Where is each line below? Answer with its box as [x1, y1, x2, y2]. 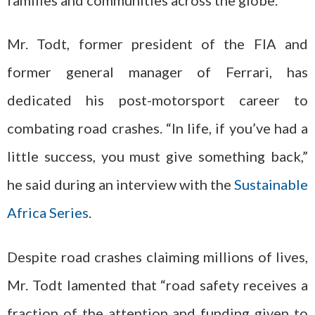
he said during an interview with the [7, 176, 234, 193]
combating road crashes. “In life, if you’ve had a [7, 120, 308, 136]
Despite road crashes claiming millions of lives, [7, 247, 308, 265]
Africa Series [7, 204, 89, 221]
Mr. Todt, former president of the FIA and [7, 35, 308, 52]
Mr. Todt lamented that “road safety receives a [7, 276, 308, 293]
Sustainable [234, 176, 308, 193]
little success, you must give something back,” [7, 148, 308, 165]
